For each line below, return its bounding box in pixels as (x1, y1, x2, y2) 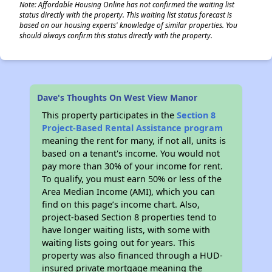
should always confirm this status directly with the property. (19, 30, 212, 40)
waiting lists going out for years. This (42, 237, 195, 248)
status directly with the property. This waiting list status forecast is (19, 10, 232, 19)
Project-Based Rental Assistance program (42, 122, 223, 134)
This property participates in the (42, 109, 177, 121)
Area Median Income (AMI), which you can (42, 186, 216, 197)
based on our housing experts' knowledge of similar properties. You (19, 20, 237, 30)
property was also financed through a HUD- (42, 250, 223, 261)
